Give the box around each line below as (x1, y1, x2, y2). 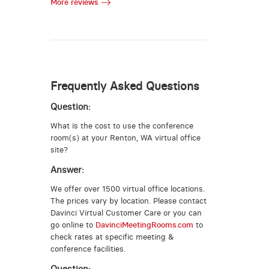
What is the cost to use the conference (50, 121, 193, 131)
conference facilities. (50, 244, 125, 254)
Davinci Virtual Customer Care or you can (50, 208, 202, 218)
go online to (50, 220, 95, 230)
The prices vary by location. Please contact (50, 196, 207, 206)
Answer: (50, 164, 84, 175)
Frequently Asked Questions (50, 79, 199, 93)
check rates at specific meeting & (50, 232, 174, 242)
